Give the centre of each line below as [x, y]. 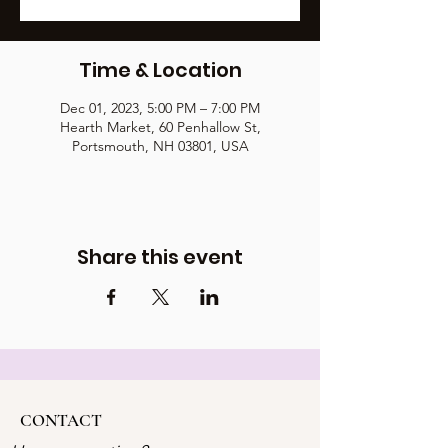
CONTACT [61, 420]
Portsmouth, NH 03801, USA [160, 146]
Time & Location [160, 70]
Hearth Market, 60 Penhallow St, [160, 127]
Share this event [160, 257]
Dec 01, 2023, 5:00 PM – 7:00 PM [160, 108]
